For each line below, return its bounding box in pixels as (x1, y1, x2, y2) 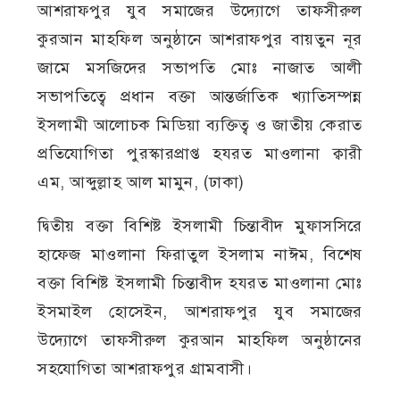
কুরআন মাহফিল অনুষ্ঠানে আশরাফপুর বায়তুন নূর (37, 29, 362, 49)
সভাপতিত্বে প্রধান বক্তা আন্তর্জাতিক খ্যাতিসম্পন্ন (37, 86, 362, 106)
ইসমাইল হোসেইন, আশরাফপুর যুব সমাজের (37, 301, 362, 321)
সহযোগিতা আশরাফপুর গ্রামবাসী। (37, 358, 253, 379)
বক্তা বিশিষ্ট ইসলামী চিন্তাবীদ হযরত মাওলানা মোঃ (37, 272, 362, 293)
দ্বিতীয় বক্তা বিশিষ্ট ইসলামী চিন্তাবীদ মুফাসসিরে (37, 215, 362, 236)
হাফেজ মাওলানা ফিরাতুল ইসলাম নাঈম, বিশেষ (37, 244, 362, 264)
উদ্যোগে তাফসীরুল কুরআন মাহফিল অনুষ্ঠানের (37, 329, 362, 350)
